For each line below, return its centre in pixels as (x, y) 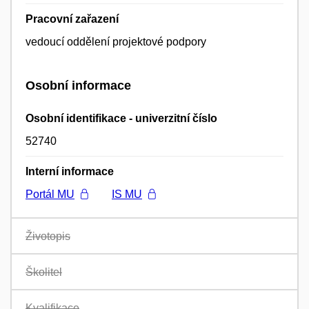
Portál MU (50, 194)
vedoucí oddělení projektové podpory (116, 42)
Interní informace (70, 171)
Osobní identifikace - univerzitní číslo (121, 118)
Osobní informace (78, 86)
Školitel (44, 272)
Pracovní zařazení (72, 19)
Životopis (48, 236)
